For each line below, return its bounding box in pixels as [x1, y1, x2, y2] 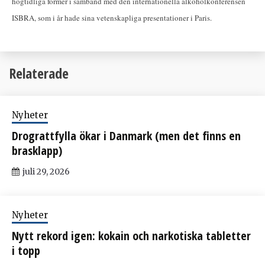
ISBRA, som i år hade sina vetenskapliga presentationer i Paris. [12, 12, 212, 23]
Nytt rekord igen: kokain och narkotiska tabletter [12, 228, 251, 244]
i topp [12, 243, 40, 259]
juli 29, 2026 [22, 166, 70, 177]
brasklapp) [12, 143, 62, 159]
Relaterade [9, 63, 69, 83]
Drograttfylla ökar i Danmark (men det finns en [12, 128, 241, 144]
